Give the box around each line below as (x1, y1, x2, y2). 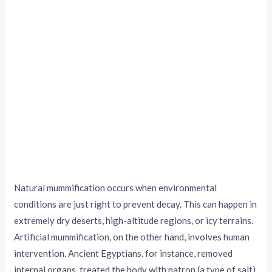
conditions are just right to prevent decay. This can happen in (14, 198, 257, 209)
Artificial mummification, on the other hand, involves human (14, 231, 250, 242)
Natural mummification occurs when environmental (14, 182, 217, 193)
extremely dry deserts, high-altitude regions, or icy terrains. (14, 214, 254, 226)
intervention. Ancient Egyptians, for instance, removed (14, 247, 233, 259)
